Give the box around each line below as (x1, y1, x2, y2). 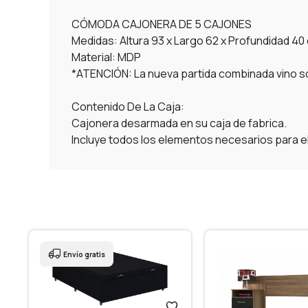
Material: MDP (71, 49, 141, 65)
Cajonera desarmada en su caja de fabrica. (71, 115, 287, 131)
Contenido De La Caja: (71, 99, 184, 115)
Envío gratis (63, 250, 105, 260)
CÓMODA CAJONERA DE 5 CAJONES (71, 16, 252, 32)
